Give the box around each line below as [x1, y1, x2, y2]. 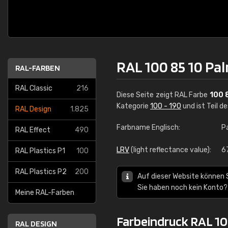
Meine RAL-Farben [15, 188, 74, 197]
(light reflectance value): [129, 146, 211, 154]
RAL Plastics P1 [15, 147, 65, 155]
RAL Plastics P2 [15, 167, 67, 176]
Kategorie [117, 102, 150, 110]
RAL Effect [15, 126, 50, 134]
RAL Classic [15, 84, 52, 93]
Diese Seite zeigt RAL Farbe [117, 91, 210, 99]
